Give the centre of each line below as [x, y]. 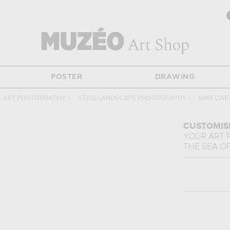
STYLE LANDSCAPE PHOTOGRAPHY [132, 98]
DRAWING [175, 77]
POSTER [67, 77]
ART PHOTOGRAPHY [34, 98]
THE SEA [200, 147]
